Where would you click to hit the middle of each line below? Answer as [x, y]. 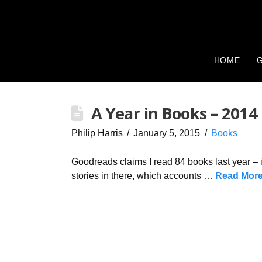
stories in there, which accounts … [143, 175]
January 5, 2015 [167, 133]
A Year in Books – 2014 [174, 113]
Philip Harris [97, 133]
